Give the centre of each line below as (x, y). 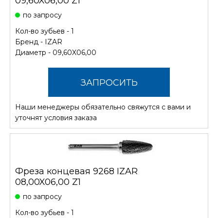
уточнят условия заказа (56, 118)
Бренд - (30, 42)
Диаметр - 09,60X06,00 (56, 52)
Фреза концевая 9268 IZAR (76, 171)
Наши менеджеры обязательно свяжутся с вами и (103, 107)
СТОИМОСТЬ (109, 112)
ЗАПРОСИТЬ (109, 82)
